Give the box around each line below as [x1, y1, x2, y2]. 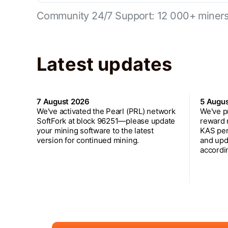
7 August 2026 [37, 96, 90, 106]
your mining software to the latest [37, 125, 154, 135]
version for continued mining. [37, 135, 139, 145]
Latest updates [37, 52, 173, 75]
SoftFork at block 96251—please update [37, 116, 176, 126]
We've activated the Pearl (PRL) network [37, 106, 176, 116]
